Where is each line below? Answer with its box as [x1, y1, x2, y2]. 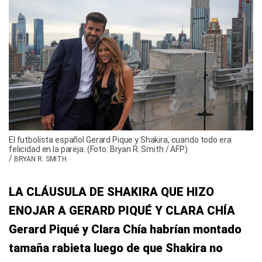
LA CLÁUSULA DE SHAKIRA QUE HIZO [9, 184, 214, 199]
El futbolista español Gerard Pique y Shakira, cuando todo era [9, 135, 232, 144]
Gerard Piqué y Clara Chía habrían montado [9, 222, 242, 236]
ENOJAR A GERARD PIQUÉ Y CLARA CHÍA [9, 203, 235, 218]
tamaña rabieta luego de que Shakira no [9, 240, 223, 255]
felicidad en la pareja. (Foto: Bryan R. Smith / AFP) [9, 144, 188, 154]
